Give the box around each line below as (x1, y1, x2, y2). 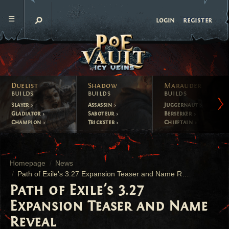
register (183, 16, 212, 25)
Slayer (11, 101, 31, 108)
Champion (11, 118, 43, 126)
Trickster (87, 118, 117, 126)
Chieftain (164, 118, 195, 126)
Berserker (164, 109, 194, 117)
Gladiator (11, 109, 43, 117)
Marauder (164, 81, 202, 90)
